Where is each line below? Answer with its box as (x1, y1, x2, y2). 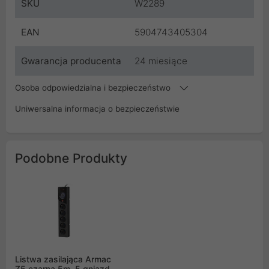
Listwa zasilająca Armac (15, 254, 111, 265)
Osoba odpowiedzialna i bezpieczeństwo (15, 83, 173, 93)
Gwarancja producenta (21, 55, 121, 67)
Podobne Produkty (15, 151, 127, 166)
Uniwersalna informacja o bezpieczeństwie (15, 104, 180, 114)
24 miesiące (134, 55, 187, 67)
